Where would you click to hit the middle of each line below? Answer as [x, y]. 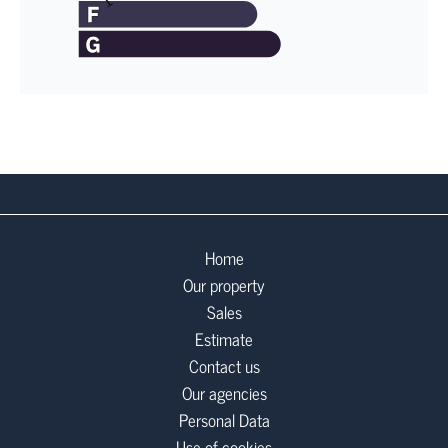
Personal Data [224, 420]
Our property [224, 285]
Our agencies [224, 393]
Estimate [224, 339]
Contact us [224, 366]
